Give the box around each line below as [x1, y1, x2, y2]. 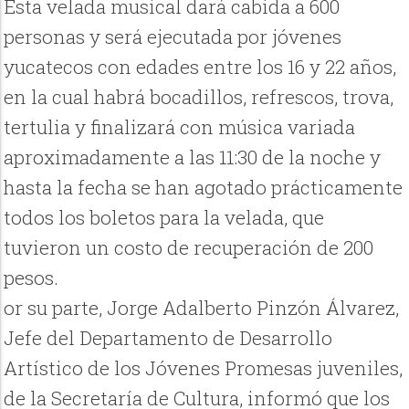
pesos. [4, 265, 59, 291]
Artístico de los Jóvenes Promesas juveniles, [4, 355, 404, 382]
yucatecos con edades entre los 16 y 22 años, [4, 54, 397, 80]
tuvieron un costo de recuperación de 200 [4, 235, 374, 261]
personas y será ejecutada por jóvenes [4, 24, 342, 50]
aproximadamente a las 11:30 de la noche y [4, 144, 382, 171]
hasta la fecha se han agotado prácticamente [4, 174, 404, 201]
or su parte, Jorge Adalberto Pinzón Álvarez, [4, 295, 400, 321]
